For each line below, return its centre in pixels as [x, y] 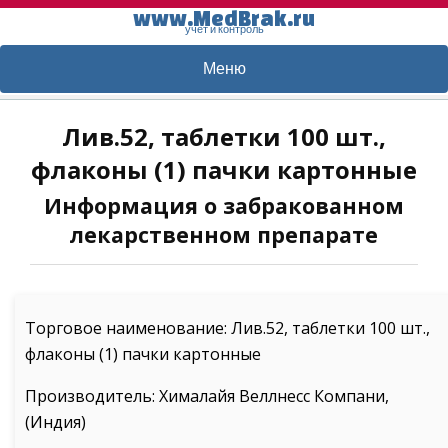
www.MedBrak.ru [224, 18]
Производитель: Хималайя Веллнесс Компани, [207, 396]
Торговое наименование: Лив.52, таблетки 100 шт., [227, 328]
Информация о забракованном [224, 205]
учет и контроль [224, 29]
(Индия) [55, 422]
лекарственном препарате [224, 234]
